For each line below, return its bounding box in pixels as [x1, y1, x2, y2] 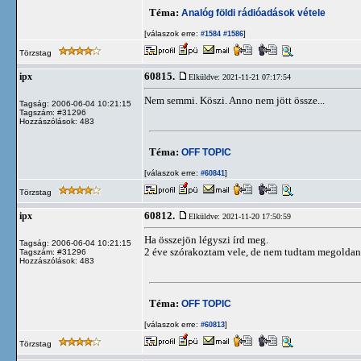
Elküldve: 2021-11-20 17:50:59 [189, 212, 291, 221]
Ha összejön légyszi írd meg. [144, 234, 268, 246]
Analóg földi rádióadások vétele [181, 6, 326, 19]
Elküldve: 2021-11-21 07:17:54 [189, 73, 291, 81]
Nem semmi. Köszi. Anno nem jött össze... [144, 94, 325, 106]
